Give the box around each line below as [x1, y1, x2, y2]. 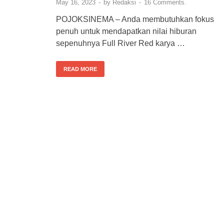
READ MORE [63, 65, 97, 72]
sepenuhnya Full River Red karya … [56, 38, 185, 47]
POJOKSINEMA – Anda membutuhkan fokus [56, 14, 216, 23]
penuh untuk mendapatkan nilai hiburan [56, 26, 196, 35]
